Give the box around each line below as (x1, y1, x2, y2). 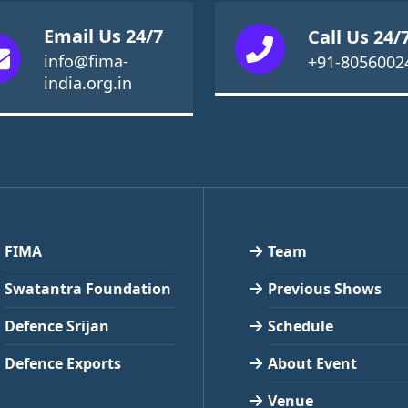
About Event (268, 352, 357, 373)
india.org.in (44, 71, 132, 94)
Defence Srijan (5, 315, 109, 336)
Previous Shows (268, 278, 382, 299)
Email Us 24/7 (44, 23, 163, 48)
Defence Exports (5, 352, 121, 373)
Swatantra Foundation (5, 278, 171, 299)
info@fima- (44, 49, 128, 72)
